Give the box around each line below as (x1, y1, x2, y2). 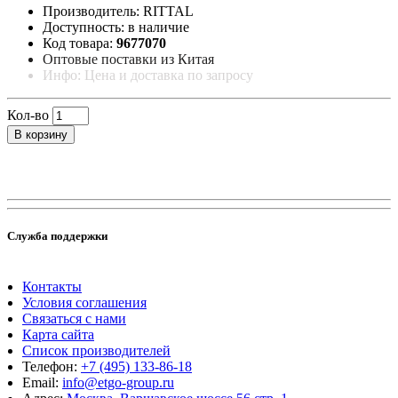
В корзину (14, 127, 68, 141)
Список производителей (22, 343, 171, 359)
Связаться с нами (22, 311, 126, 327)
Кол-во (7, 107, 49, 123)
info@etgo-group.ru (62, 375, 174, 391)
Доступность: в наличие (43, 19, 189, 35)
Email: (22, 375, 62, 391)
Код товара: (43, 35, 116, 51)
